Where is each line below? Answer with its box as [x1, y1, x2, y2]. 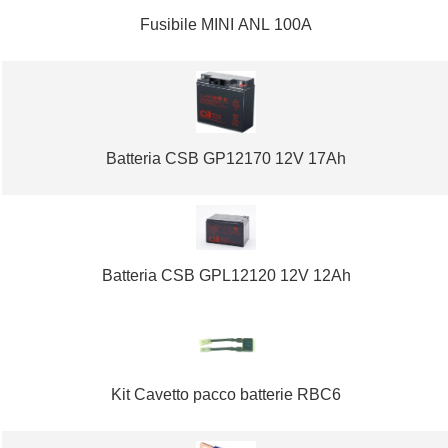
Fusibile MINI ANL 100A [140, 15, 313, 33]
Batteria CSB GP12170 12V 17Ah [106, 150, 347, 168]
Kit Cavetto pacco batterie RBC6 [111, 385, 342, 403]
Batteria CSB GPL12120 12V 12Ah [101, 266, 351, 284]
